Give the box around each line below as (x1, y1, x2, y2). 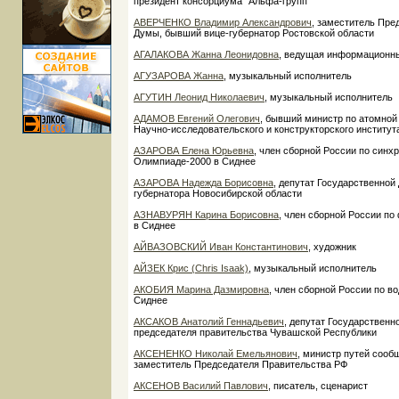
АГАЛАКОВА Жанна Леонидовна (134, 48, 279, 60)
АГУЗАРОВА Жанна (134, 69, 224, 81)
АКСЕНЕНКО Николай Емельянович (134, 347, 297, 359)
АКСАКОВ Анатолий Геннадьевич (134, 315, 284, 327)
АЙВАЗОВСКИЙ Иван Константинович (134, 240, 308, 252)
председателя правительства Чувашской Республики (134, 326, 377, 338)
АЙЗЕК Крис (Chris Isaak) (134, 262, 248, 273)
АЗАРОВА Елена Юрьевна (134, 144, 254, 156)
